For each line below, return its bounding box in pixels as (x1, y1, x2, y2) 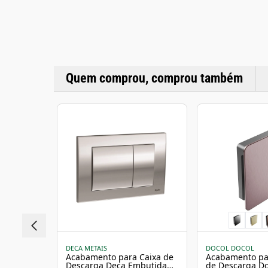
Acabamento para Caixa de (66, 251, 173, 263)
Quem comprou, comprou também (66, 70, 243, 86)
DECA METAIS (66, 243, 107, 252)
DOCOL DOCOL (206, 243, 254, 252)
